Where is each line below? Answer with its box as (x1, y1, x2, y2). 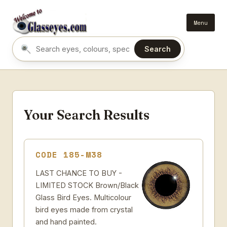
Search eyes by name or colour (20, 49, 143, 59)
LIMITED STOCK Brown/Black (35, 181, 139, 190)
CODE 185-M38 (35, 148, 102, 161)
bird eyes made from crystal (35, 205, 133, 214)
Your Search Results (24, 107, 149, 123)
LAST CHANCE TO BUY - (35, 169, 122, 177)
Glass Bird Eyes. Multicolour (35, 193, 131, 202)
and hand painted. (35, 217, 97, 226)
